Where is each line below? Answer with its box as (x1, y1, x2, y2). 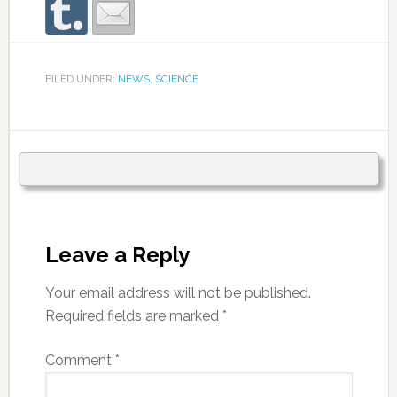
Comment (44, 352, 115, 370)
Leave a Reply (44, 242, 190, 269)
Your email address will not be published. (44, 284, 311, 302)
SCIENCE (154, 73, 198, 86)
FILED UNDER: (44, 73, 118, 86)
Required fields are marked (44, 307, 222, 325)
